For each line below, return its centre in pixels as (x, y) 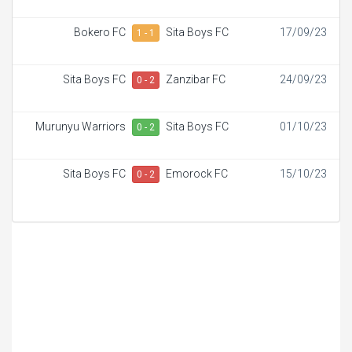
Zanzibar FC (196, 79)
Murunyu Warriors (81, 126)
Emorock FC (197, 173)
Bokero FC (100, 32)
